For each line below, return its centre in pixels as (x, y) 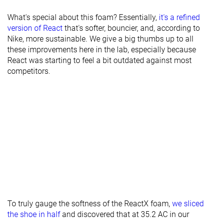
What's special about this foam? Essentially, (83, 17)
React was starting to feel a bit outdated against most (99, 60)
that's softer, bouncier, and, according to (131, 28)
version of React (35, 28)
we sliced (188, 203)
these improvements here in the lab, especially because (102, 49)
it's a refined (179, 17)
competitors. (29, 71)
